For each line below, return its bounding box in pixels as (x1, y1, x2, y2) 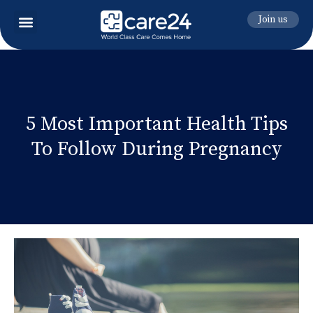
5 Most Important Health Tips (25, 111, 288, 136)
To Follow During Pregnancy (31, 136, 282, 161)
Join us (258, 13, 288, 26)
